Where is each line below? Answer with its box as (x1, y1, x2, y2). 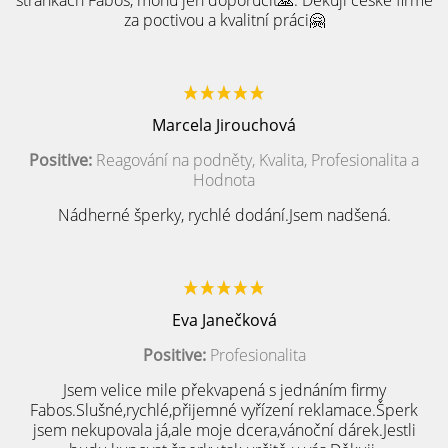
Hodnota (193, 169, 255, 191)
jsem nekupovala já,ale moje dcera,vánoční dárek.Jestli (32, 419, 416, 441)
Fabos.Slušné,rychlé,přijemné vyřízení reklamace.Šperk (30, 399, 418, 421)
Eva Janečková (171, 309, 277, 331)
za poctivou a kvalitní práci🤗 (123, 9, 325, 31)
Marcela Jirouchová (152, 114, 296, 136)
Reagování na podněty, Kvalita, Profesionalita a (92, 149, 419, 171)
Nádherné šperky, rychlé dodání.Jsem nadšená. (57, 204, 391, 226)
